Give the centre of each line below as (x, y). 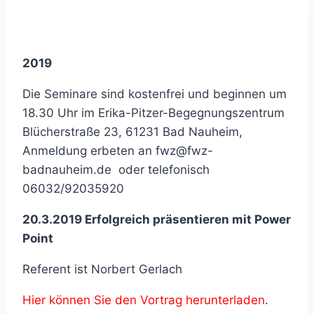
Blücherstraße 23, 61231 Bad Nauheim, (134, 131)
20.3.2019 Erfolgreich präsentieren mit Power (157, 219)
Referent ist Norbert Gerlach (102, 269)
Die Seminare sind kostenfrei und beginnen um (155, 94)
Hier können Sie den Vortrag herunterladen (144, 300)
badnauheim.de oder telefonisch (116, 169)
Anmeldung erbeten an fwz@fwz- (118, 150)
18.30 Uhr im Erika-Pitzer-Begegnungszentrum (153, 112)
